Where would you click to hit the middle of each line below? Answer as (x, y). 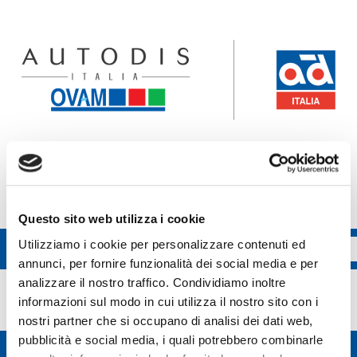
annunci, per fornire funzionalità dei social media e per (168, 263)
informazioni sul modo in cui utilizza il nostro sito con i (168, 301)
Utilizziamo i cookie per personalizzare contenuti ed (162, 244)
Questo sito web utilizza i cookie (112, 219)
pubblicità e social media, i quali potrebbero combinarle (171, 339)
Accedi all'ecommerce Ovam (178, 161)
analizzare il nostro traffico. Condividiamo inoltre (152, 282)
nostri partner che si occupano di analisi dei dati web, (166, 320)
